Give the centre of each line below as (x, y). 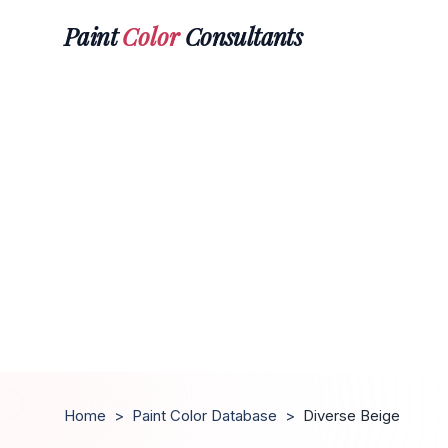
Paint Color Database (204, 415)
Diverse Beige (351, 415)
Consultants (241, 35)
